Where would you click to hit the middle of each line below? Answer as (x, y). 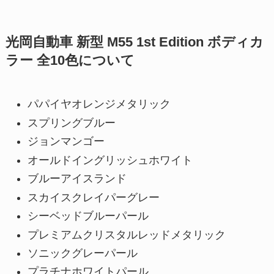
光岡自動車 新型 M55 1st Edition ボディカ (134, 43)
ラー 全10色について (70, 61)
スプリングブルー (71, 123)
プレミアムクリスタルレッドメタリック (126, 235)
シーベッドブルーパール (88, 216)
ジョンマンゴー (66, 142)
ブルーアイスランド (77, 179)
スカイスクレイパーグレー (93, 197)
